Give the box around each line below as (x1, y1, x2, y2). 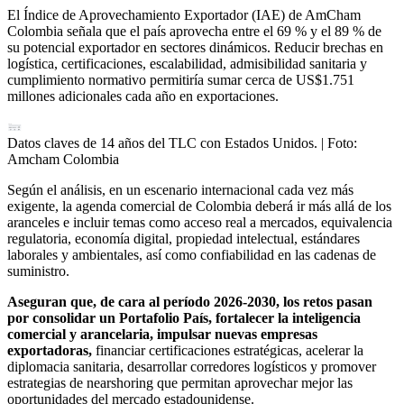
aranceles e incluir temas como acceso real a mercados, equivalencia (7, 215, 392, 231)
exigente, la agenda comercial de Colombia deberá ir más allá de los (7, 198, 391, 215)
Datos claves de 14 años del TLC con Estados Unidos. (7, 135, 317, 151)
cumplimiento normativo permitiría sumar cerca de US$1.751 (7, 72, 354, 88)
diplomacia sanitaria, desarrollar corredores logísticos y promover (7, 359, 376, 375)
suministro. (7, 263, 69, 280)
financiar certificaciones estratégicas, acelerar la (96, 343, 363, 359)
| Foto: (321, 135, 357, 151)
